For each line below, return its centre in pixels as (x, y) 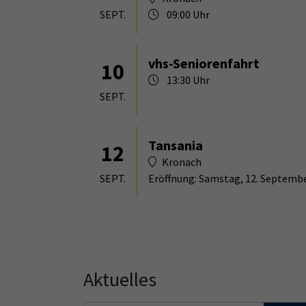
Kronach (182, 162)
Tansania (176, 145)
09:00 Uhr (187, 14)
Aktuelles (120, 279)
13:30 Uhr (187, 80)
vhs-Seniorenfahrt (204, 63)
